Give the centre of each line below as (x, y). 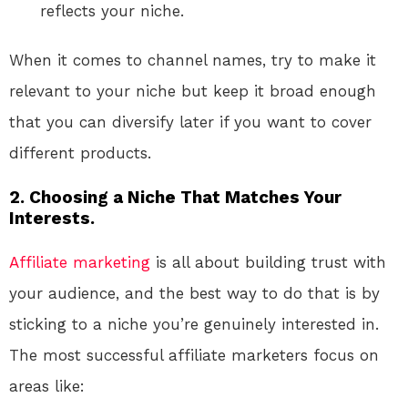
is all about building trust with (268, 262)
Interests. (52, 218)
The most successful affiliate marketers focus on (194, 355)
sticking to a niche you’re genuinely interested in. (194, 324)
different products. (80, 153)
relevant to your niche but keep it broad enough (193, 91)
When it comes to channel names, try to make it (193, 60)
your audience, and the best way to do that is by (194, 293)
